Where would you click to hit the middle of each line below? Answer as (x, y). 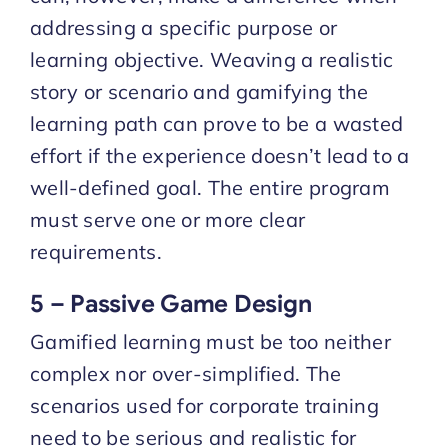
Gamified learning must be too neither (210, 341)
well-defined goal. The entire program (210, 187)
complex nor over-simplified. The (185, 373)
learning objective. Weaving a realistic (211, 59)
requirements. (95, 251)
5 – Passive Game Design (170, 303)
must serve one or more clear (167, 219)
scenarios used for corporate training (204, 405)
